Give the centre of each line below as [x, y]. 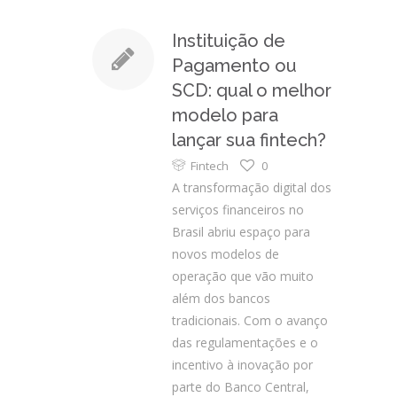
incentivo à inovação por [242, 365]
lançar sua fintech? [249, 140]
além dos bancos [221, 298]
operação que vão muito [243, 276]
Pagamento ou [234, 66]
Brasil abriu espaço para [241, 232]
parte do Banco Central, [241, 387]
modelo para [225, 115]
